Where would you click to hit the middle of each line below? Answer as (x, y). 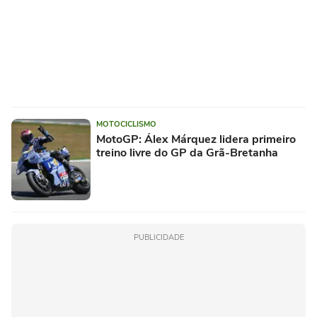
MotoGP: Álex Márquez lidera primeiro (196, 140)
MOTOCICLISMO (126, 125)
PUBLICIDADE (158, 238)
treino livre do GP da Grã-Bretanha (187, 153)
